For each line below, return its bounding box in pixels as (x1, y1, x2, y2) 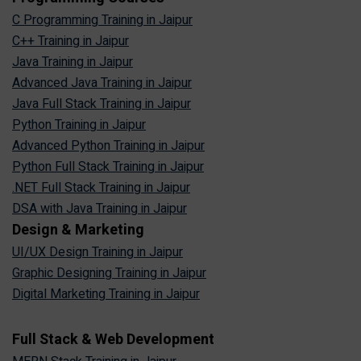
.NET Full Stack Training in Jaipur (12, 178, 190, 198)
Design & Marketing (12, 219, 144, 242)
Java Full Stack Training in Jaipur (12, 94, 191, 114)
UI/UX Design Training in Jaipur (12, 243, 183, 263)
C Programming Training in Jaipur (12, 10, 193, 31)
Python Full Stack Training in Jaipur (12, 157, 204, 177)
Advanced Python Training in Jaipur (12, 136, 205, 156)
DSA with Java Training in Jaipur (12, 199, 187, 219)
